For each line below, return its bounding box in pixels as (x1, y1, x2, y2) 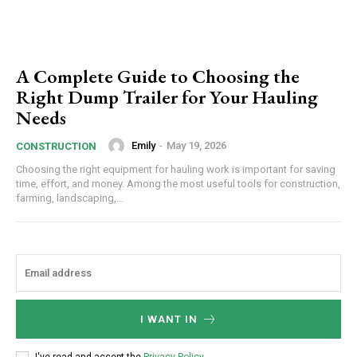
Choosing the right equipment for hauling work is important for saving (16, 163, 335, 175)
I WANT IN (139, 312, 198, 325)
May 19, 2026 (167, 139, 226, 152)
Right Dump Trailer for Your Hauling (16, 84, 318, 109)
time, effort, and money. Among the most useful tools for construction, (16, 177, 340, 190)
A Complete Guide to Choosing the (16, 63, 300, 88)
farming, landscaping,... (16, 191, 124, 204)
